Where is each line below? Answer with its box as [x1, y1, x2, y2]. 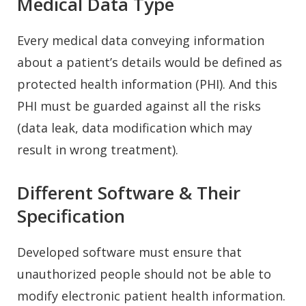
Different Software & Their [17, 180, 240, 205]
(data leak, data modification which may [17, 119, 252, 136]
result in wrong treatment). [17, 141, 178, 158]
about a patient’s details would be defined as [17, 53, 282, 70]
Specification [17, 203, 125, 228]
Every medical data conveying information [17, 31, 264, 48]
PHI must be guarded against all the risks [17, 97, 261, 114]
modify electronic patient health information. [17, 287, 286, 304]
